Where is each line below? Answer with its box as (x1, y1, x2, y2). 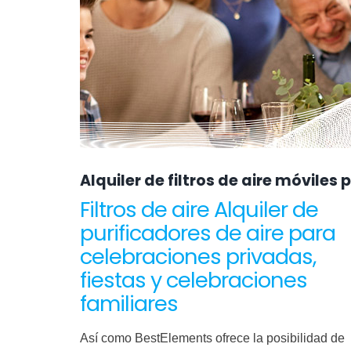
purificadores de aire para (79, 218, 335, 248)
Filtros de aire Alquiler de (79, 194, 318, 225)
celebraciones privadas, (79, 241, 316, 272)
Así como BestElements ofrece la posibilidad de (79, 331, 345, 345)
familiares (79, 288, 178, 319)
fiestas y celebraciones (79, 265, 307, 295)
